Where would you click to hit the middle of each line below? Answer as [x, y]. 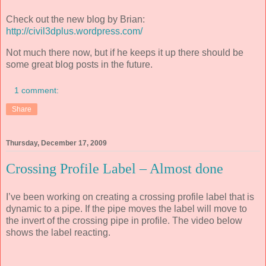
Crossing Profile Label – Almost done [115, 168]
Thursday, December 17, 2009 [56, 143]
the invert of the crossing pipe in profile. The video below [124, 220]
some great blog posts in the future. [79, 65]
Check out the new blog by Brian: [75, 20]
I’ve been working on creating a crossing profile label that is [130, 197]
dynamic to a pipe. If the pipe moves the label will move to [126, 208]
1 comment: [37, 90]
